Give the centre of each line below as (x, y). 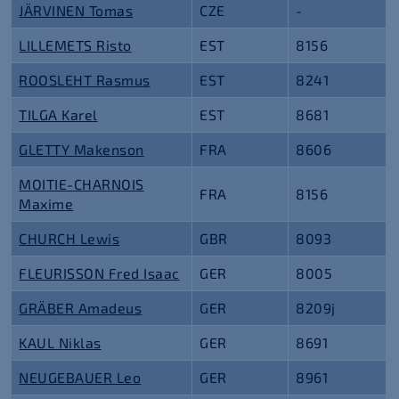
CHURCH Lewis (69, 238)
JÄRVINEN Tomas (76, 10)
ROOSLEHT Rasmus (85, 80)
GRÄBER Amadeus (81, 308)
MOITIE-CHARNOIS (81, 184)
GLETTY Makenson (81, 149)
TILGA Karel (58, 114)
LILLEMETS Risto (75, 45)
